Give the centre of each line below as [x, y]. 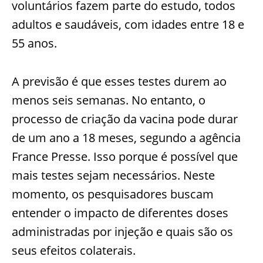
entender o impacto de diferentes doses [120, 213]
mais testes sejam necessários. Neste [113, 176]
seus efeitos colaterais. [74, 251]
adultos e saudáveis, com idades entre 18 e [128, 25]
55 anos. [36, 43]
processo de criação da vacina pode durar [125, 119]
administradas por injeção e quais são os [122, 232]
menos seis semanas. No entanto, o [109, 100]
